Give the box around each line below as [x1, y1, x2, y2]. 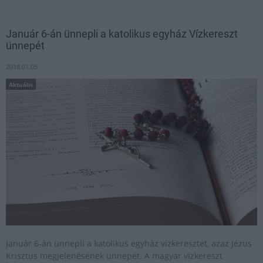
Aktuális [9, 80, 33, 89]
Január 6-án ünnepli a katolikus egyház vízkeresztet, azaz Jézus [6, 238, 252, 249]
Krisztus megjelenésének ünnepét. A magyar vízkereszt [6, 250, 222, 261]
